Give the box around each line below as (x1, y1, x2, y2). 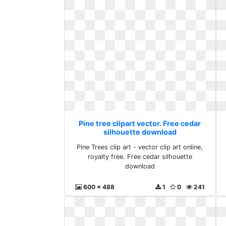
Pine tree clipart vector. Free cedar (79, 119, 201, 128)
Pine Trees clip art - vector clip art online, (77, 143, 203, 151)
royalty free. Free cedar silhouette (87, 153, 192, 160)
